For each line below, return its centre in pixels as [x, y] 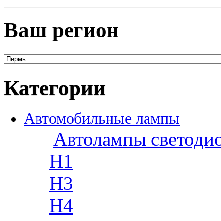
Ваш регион [61, 30]
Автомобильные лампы [102, 118]
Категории [55, 88]
